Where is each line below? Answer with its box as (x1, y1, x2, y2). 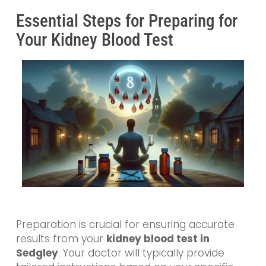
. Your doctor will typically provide (58, 246, 224, 260)
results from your (15, 232, 106, 246)
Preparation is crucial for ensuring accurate (15, 217, 235, 232)
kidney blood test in (106, 232, 210, 246)
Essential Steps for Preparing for (15, 11, 237, 31)
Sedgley (15, 246, 58, 260)
